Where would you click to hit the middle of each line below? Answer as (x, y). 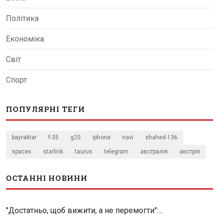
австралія (154, 152)
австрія (190, 152)
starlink (53, 152)
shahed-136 (161, 138)
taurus (84, 152)
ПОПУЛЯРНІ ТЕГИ (45, 109)
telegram (116, 152)
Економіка (25, 39)
